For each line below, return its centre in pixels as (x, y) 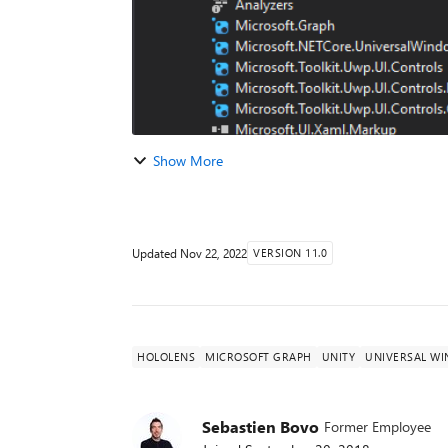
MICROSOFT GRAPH (258, 356)
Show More (188, 160)
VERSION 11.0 (290, 252)
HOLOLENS (166, 356)
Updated (156, 253)
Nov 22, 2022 (213, 253)
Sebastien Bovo (260, 426)
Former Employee (377, 426)
